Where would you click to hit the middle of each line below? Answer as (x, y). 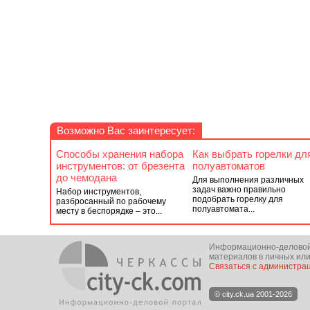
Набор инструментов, (99, 192)
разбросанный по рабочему (111, 201)
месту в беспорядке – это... (109, 211)
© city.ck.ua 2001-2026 (253, 294)
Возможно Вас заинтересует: (126, 130)
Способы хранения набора (120, 154)
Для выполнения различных (248, 180)
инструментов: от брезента (120, 166)
